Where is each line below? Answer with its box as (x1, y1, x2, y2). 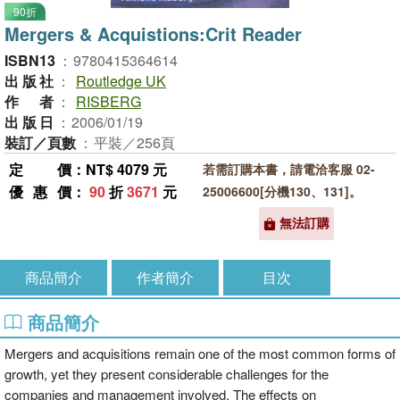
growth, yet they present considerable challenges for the (4, 363, 329, 383)
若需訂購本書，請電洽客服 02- (202, 160, 375, 178)
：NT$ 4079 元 (71, 159, 167, 179)
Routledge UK (76, 71, 166, 91)
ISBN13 (4, 50, 55, 71)
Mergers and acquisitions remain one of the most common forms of (4, 343, 396, 362)
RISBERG (76, 91, 141, 112)
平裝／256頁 (94, 132, 175, 153)
